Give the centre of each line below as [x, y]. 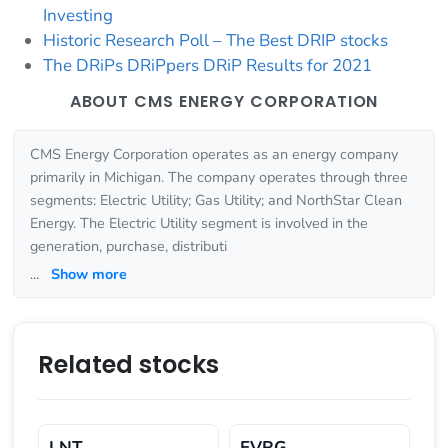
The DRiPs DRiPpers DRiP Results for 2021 [207, 65]
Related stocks [128, 364]
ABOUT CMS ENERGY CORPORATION [224, 101]
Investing [78, 15]
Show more [89, 273]
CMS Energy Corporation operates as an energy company [214, 153]
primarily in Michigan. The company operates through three [219, 176]
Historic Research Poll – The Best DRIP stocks [215, 40]
